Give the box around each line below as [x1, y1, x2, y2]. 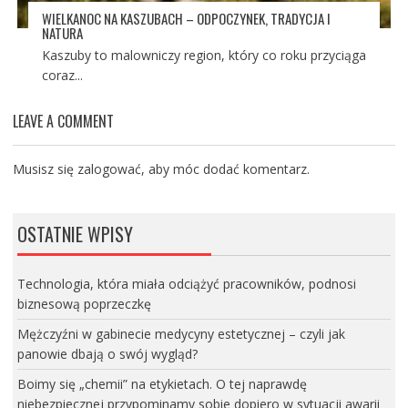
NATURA [41, 22, 83, 43]
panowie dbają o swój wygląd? [16, 344, 198, 362]
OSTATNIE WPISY [16, 219, 133, 248]
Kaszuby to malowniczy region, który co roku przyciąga [41, 46, 366, 64]
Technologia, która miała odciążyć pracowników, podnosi [16, 274, 356, 292]
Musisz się [12, 159, 77, 178]
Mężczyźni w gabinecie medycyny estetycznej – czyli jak [16, 324, 345, 342]
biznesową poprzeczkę [16, 294, 151, 312]
